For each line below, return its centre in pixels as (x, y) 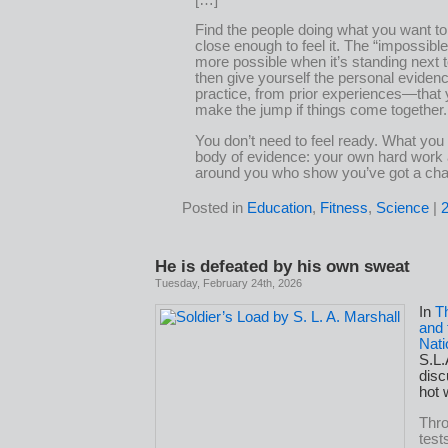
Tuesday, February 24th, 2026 (228, 282)
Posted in (214, 207)
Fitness (344, 207)
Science (402, 207)
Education (279, 207)
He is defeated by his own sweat (282, 265)
